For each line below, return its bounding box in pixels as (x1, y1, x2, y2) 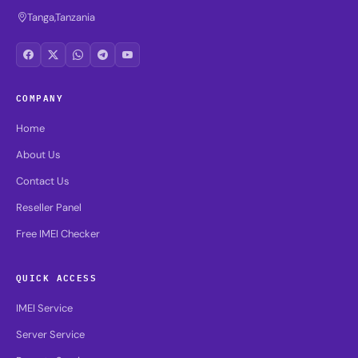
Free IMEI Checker (16, 227, 100, 241)
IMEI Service (16, 301, 73, 316)
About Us (16, 148, 61, 162)
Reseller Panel (16, 201, 82, 215)
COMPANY (16, 89, 64, 105)
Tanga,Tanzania (27, 10, 95, 25)
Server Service (16, 328, 85, 342)
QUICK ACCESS (16, 269, 97, 285)
